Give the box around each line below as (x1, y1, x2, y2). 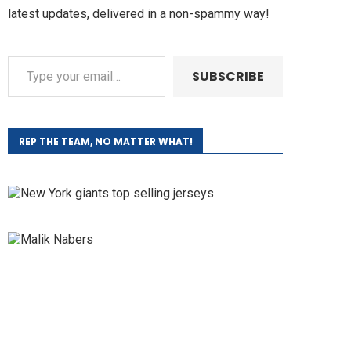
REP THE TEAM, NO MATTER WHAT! (19, 135, 193, 149)
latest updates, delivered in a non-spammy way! (8, 6, 273, 22)
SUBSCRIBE (192, 67, 264, 86)
